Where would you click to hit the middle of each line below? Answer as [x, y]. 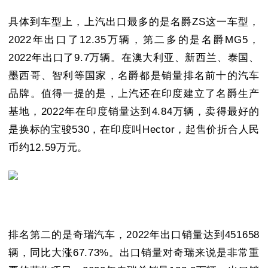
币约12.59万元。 [48, 147]
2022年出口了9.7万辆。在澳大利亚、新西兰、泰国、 [134, 57]
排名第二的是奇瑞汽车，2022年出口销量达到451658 [134, 234]
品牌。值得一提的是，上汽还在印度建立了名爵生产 [134, 93]
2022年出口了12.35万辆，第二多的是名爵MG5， [134, 39]
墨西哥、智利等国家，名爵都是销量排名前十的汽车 [134, 75]
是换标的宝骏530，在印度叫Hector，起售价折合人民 [134, 129]
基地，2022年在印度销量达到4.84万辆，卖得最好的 [134, 111]
